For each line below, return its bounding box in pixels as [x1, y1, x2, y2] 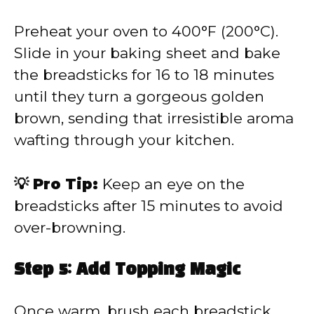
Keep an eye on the [98, 175, 245, 193]
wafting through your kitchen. [14, 131, 234, 149]
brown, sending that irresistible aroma [14, 109, 294, 128]
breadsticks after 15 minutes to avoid [14, 196, 283, 214]
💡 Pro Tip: [14, 175, 98, 193]
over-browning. [14, 218, 125, 236]
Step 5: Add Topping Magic [14, 263, 240, 279]
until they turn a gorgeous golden [14, 88, 264, 106]
